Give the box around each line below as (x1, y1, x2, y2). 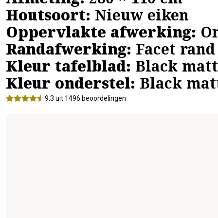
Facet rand (131, 41, 215, 64)
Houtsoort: (6, 7, 91, 30)
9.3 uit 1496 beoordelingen (45, 94, 127, 103)
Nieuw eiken (91, 7, 189, 30)
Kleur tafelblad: (6, 58, 131, 81)
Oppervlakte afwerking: (6, 24, 196, 47)
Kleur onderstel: (6, 75, 135, 98)
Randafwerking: (6, 41, 131, 64)
